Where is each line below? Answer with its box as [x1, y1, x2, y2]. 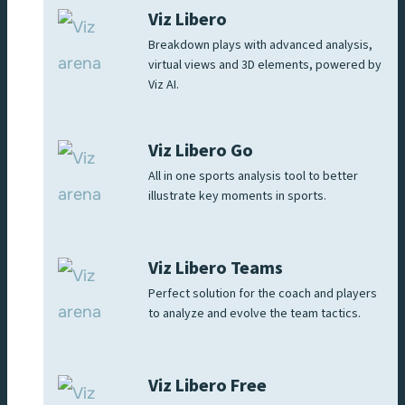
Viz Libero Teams [148, 256, 283, 282]
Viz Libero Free [148, 373, 267, 400]
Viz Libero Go [148, 138, 253, 165]
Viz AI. [148, 76, 179, 95]
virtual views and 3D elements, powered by [148, 56, 381, 75]
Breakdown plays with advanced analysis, [148, 36, 372, 55]
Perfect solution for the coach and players [148, 285, 377, 304]
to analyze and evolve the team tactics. [148, 305, 363, 324]
